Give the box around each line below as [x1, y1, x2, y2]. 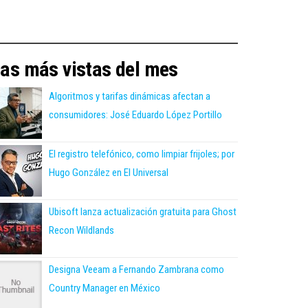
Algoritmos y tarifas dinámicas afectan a [49, 89, 210, 102]
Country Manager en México [49, 281, 160, 294]
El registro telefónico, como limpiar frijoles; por [49, 147, 234, 160]
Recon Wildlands [49, 223, 114, 236]
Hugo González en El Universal [49, 166, 168, 179]
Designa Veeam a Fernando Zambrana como [49, 263, 224, 276]
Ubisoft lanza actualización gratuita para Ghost [49, 205, 236, 218]
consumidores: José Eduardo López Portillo [49, 108, 222, 121]
